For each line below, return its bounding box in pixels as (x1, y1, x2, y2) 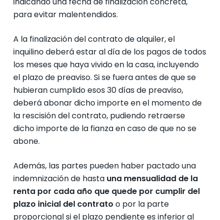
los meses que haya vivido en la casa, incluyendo (13, 59, 199, 70)
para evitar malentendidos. (13, 9, 118, 20)
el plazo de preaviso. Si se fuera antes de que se (13, 72, 196, 83)
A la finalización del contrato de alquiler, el (13, 33, 175, 45)
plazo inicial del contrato (13, 198, 115, 210)
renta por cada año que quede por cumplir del (13, 186, 200, 197)
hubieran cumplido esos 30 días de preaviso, (13, 84, 183, 96)
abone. (13, 136, 40, 147)
